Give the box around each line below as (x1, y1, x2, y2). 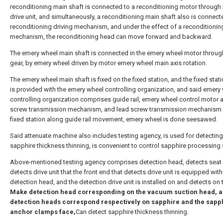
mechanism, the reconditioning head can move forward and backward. (10, 33, 213, 40)
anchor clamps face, (10, 208, 76, 216)
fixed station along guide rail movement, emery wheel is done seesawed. (10, 115, 218, 123)
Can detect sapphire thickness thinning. (76, 208, 189, 216)
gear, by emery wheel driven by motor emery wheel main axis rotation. (10, 59, 207, 67)
